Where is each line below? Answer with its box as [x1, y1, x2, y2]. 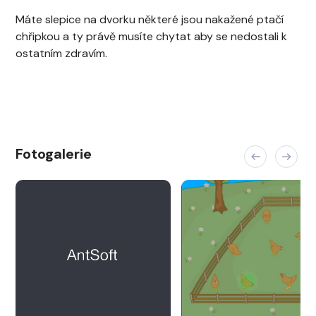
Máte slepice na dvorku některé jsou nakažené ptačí [16, 12, 284, 27]
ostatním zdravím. [16, 46, 107, 61]
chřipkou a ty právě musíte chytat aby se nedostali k [16, 29, 287, 44]
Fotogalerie [16, 145, 92, 163]
